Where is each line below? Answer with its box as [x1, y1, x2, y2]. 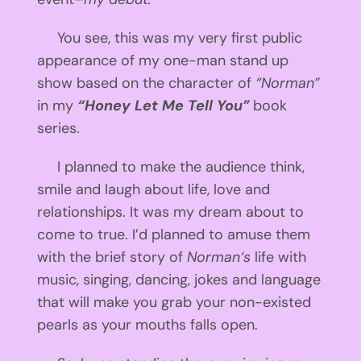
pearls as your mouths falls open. [36, 314, 258, 334]
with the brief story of [36, 247, 187, 267]
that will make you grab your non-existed [36, 292, 311, 312]
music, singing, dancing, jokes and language [36, 269, 321, 289]
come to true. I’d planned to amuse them [36, 224, 310, 244]
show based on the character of [36, 73, 255, 93]
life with [250, 247, 306, 267]
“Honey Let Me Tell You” [77, 95, 250, 115]
